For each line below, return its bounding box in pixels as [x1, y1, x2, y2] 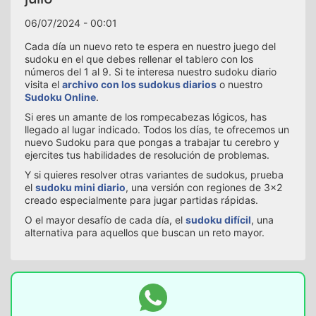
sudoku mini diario [35, 181, 126, 193]
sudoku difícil [186, 213, 251, 226]
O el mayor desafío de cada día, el [25, 213, 186, 226]
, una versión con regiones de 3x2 [126, 181, 282, 193]
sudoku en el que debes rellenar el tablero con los [25, 52, 253, 65]
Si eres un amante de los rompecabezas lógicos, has [25, 110, 267, 123]
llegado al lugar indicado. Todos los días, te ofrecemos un [25, 123, 289, 135]
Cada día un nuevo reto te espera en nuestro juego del [25, 39, 276, 52]
